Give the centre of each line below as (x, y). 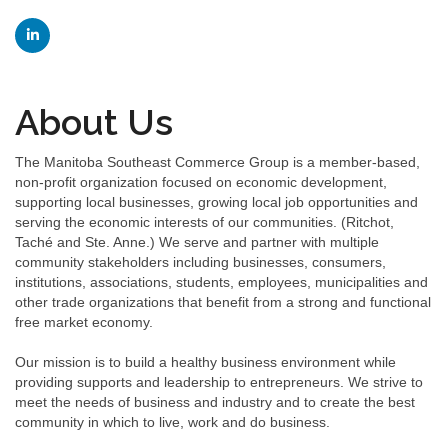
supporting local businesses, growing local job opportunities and (216, 202)
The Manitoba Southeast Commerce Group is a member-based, (217, 162)
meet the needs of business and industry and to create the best (215, 402)
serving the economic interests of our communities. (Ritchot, (204, 222)
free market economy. (84, 322)
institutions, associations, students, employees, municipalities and (221, 282)
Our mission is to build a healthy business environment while (205, 362)
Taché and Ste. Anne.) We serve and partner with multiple (197, 242)
